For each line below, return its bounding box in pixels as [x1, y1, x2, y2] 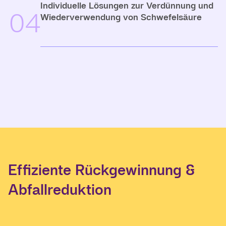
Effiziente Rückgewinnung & [8, 160, 195, 180]
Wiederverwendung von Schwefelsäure [40, 11, 202, 23]
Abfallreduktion [8, 180, 111, 200]
